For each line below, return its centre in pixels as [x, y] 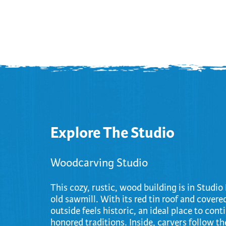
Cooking [92, 6]
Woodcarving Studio [99, 163]
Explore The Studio [112, 133]
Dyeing [89, 59]
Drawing [92, 41]
